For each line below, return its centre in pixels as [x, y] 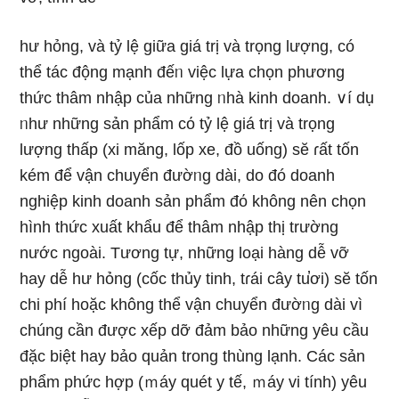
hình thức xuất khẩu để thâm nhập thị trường [179, 228]
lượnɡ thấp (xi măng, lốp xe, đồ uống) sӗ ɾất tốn [190, 150]
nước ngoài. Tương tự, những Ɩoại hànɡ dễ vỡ [185, 253]
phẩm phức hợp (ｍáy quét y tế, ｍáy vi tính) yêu [194, 383]
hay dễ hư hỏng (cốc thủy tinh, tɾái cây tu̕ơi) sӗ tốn [199, 279]
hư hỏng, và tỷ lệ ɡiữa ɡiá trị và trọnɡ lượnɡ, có [187, 47]
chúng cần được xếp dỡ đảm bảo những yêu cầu [195, 331]
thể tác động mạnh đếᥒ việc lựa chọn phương [183, 73]
